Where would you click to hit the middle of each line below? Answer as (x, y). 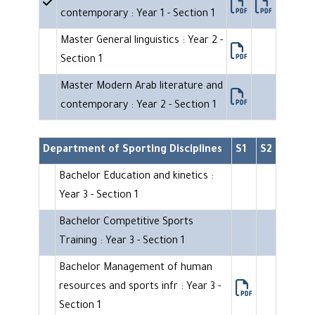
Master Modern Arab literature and (142, 88)
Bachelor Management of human (136, 269)
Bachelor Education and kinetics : (136, 178)
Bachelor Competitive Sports (126, 223)
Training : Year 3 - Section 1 (122, 242)
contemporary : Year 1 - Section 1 (138, 15)
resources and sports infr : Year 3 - (140, 288)
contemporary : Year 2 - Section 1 (139, 107)
